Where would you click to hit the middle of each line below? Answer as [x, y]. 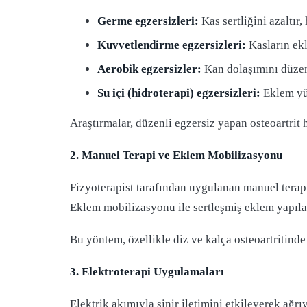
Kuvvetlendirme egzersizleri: [172, 45]
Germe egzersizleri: [148, 21]
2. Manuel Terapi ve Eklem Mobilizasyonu [176, 156]
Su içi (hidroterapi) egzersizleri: [179, 93]
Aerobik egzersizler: [149, 69]
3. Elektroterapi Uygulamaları [147, 271]
